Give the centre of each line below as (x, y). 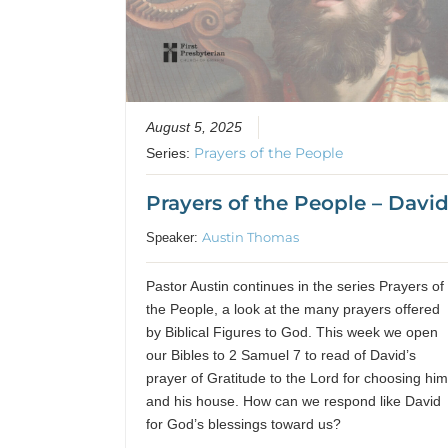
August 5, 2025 (194, 128)
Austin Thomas (251, 237)
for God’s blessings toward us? (244, 425)
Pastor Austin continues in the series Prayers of (295, 287)
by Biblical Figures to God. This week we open (292, 333)
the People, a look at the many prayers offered (293, 310)
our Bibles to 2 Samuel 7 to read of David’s (281, 356)
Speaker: (174, 238)
